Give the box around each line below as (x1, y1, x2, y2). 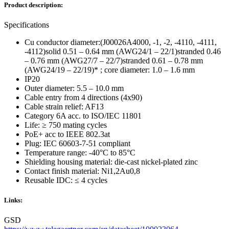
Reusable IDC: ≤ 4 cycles (25, 176, 107, 185)
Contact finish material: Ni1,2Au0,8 (25, 167, 140, 176)
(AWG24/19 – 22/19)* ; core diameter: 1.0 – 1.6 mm (25, 65, 195, 75)
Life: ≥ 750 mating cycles (25, 121, 107, 130)
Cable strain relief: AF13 (25, 102, 104, 111)
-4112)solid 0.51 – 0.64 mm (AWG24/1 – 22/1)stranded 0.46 (25, 47, 221, 56)
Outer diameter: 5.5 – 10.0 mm (25, 84, 124, 93)
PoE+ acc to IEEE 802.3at (25, 130, 110, 139)
